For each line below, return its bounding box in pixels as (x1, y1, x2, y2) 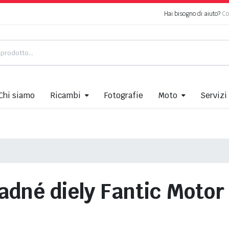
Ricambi (50, 90, 81, 101)
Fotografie (104, 90, 143, 101)
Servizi (200, 90, 227, 101)
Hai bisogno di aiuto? (164, 10, 222, 18)
